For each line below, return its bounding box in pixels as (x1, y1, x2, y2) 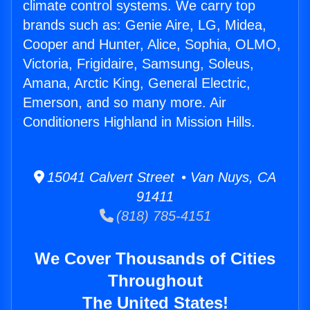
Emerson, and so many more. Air (23, 95, 226, 111)
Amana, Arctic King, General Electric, (23, 75, 250, 91)
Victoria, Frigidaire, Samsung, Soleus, (23, 56, 254, 72)
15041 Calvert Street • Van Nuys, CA (44, 170, 276, 185)
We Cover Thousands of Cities (35, 249, 275, 268)
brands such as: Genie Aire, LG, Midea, (23, 17, 266, 33)
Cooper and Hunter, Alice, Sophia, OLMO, (23, 37, 281, 53)
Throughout (107, 271, 203, 291)
